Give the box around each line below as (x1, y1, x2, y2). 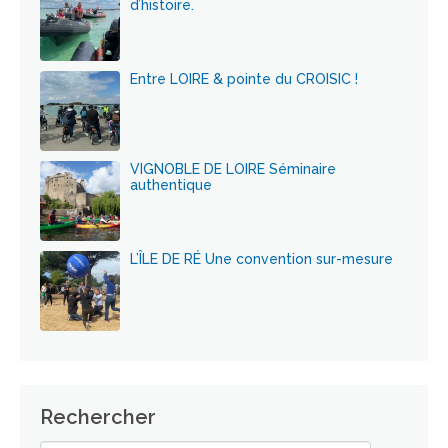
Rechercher (40, 404, 156, 429)
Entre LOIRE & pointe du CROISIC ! (130, 70, 358, 87)
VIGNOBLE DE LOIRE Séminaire (130, 160, 336, 177)
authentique (130, 176, 212, 193)
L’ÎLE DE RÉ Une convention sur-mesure (130, 250, 393, 267)
